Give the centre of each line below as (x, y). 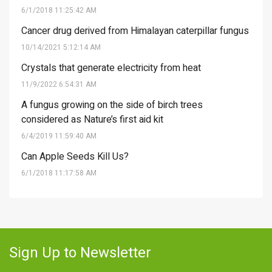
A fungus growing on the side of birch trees (112, 105)
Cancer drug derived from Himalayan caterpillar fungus (135, 31)
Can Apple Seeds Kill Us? (75, 157)
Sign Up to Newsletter (80, 253)
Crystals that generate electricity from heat (111, 68)
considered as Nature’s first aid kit (92, 120)
